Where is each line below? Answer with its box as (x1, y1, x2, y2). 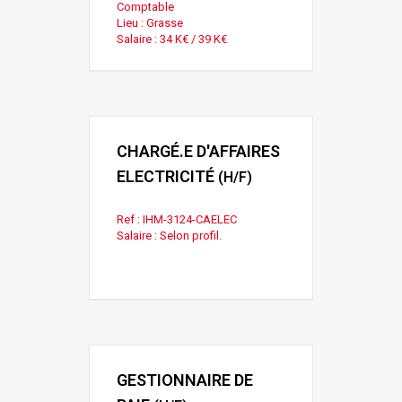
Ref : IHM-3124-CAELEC (117, 212, 237, 226)
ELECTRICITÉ (117, 166, 214, 186)
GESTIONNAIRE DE (117, 370, 253, 389)
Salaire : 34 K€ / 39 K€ (117, 31, 227, 46)
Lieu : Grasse (117, 15, 183, 30)
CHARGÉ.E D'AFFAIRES (117, 141, 280, 161)
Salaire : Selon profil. (117, 228, 222, 242)
